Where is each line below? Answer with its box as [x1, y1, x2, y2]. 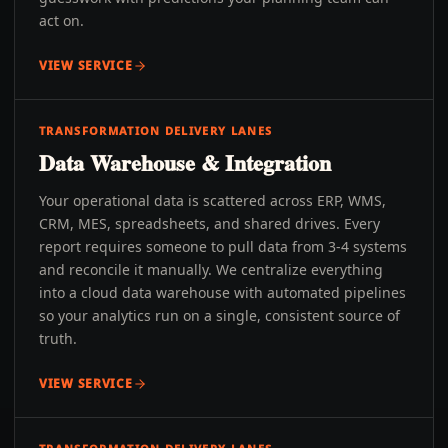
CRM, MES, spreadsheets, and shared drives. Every [39, 214, 380, 233]
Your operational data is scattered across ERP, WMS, [39, 191, 386, 210]
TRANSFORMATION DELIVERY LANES [39, 123, 273, 138]
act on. [39, 11, 84, 30]
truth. [39, 329, 77, 348]
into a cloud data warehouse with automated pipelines [39, 283, 406, 302]
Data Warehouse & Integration [39, 146, 331, 179]
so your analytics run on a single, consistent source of [39, 306, 400, 325]
